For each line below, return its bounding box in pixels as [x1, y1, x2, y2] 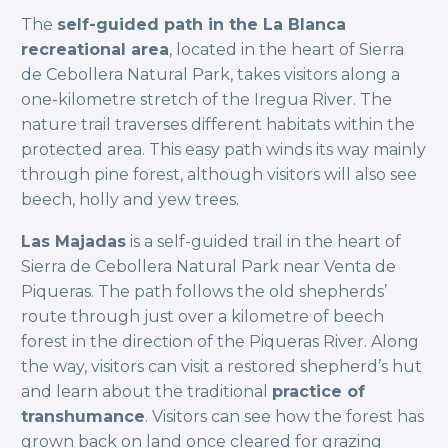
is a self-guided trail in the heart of [126, 232, 401, 252]
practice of [272, 382, 365, 402]
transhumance [21, 407, 145, 427]
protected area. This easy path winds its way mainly [21, 139, 426, 159]
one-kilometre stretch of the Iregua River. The [21, 89, 392, 109]
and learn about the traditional [21, 382, 272, 402]
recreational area [21, 39, 169, 59]
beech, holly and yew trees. [21, 189, 239, 209]
